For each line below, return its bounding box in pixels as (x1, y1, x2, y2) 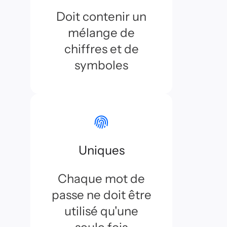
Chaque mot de (58, 171, 145, 186)
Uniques (78, 143, 125, 158)
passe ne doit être (51, 187, 152, 202)
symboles (74, 58, 128, 72)
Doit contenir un (56, 9, 146, 24)
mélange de (68, 25, 135, 40)
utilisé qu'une (64, 204, 138, 218)
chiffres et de (64, 42, 139, 56)
